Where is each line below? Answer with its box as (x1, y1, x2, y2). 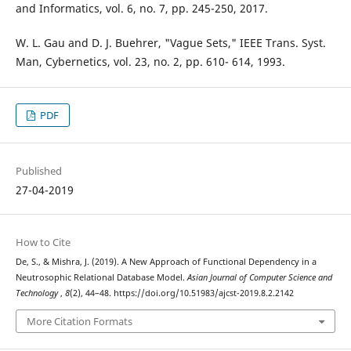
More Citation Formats (26, 313, 132, 328)
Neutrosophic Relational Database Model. (15, 272, 187, 284)
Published (15, 164, 62, 179)
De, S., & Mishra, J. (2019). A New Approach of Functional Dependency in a (15, 256, 317, 268)
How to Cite (15, 235, 71, 250)
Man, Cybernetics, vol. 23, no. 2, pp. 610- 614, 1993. (15, 54, 285, 70)
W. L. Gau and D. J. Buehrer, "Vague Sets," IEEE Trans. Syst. (15, 35, 326, 51)
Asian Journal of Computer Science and (186, 272, 332, 284)
